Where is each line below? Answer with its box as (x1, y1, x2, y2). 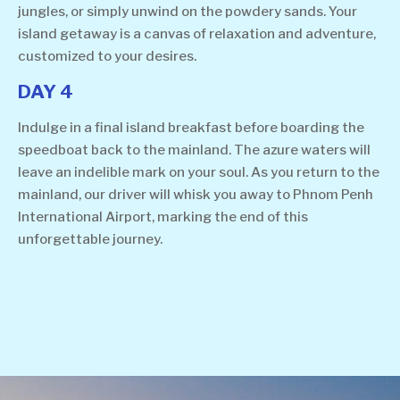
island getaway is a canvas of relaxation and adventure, (18, 25, 376, 42)
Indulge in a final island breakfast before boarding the (18, 120, 364, 137)
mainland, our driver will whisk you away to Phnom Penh (18, 187, 373, 204)
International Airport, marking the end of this (18, 209, 308, 226)
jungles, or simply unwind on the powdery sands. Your (18, 3, 357, 20)
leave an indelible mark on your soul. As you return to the (18, 164, 379, 181)
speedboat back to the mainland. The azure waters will (18, 142, 371, 159)
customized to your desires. (18, 47, 196, 64)
